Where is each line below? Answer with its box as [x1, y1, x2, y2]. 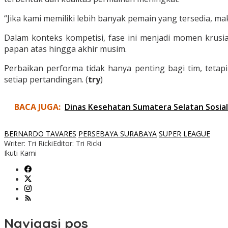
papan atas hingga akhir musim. [4, 43, 127, 55]
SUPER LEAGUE [159, 129, 210, 139]
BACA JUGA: [14, 101, 61, 113]
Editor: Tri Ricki [53, 138, 101, 149]
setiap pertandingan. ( [4, 74, 88, 85]
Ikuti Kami [4, 148, 37, 158]
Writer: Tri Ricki [4, 138, 53, 149]
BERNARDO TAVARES [4, 129, 76, 139]
